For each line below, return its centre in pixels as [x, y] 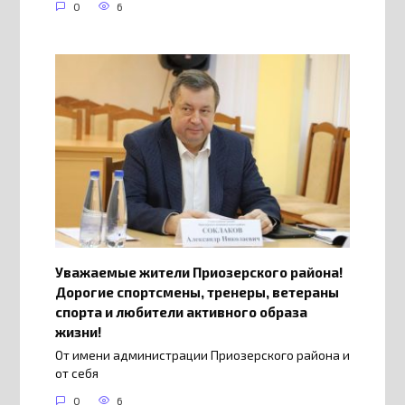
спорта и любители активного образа [181, 311]
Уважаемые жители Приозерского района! [198, 272]
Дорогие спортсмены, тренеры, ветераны [197, 292]
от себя [76, 374]
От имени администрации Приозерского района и [202, 356]
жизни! [78, 331]
